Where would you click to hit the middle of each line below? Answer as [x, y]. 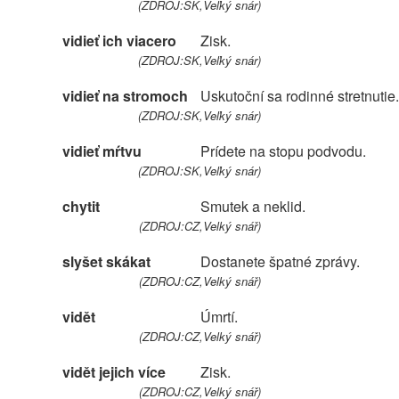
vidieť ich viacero [119, 41]
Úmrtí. [219, 317]
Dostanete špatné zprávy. [280, 261]
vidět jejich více [114, 372]
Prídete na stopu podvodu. [283, 151]
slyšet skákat [106, 261]
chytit [81, 206]
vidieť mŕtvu [102, 151]
